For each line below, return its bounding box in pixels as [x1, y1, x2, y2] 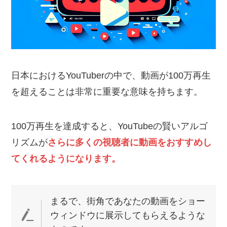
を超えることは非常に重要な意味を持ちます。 [11, 86, 203, 97]
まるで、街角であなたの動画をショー [50, 196, 205, 206]
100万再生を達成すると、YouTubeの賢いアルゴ [11, 121, 208, 131]
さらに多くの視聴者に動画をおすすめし [48, 137, 212, 147]
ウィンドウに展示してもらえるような [50, 210, 205, 220]
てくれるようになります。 [11, 153, 121, 164]
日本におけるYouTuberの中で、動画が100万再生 [11, 70, 211, 81]
